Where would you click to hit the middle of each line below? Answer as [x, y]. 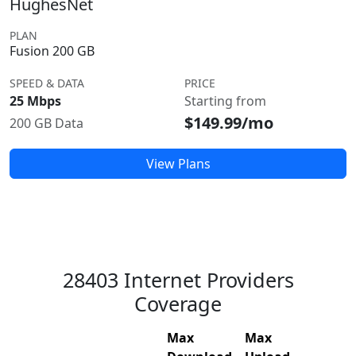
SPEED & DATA [47, 83]
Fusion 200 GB [52, 51]
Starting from [225, 101]
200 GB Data [46, 123]
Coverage [178, 304]
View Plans [178, 164]
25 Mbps [35, 101]
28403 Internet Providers [178, 280]
